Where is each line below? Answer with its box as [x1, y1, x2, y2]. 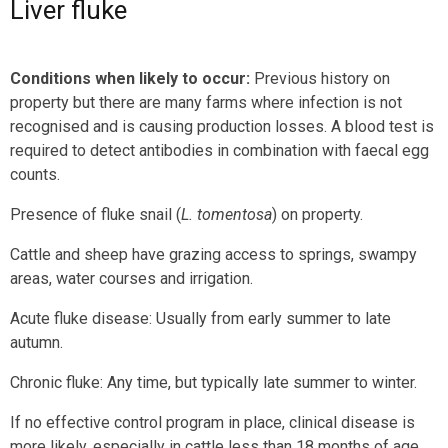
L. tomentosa [181, 205, 272, 224]
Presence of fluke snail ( [10, 205, 181, 224]
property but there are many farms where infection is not [10, 93, 402, 112]
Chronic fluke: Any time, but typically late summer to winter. [10, 373, 417, 392]
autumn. [10, 333, 63, 352]
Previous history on [250, 69, 390, 88]
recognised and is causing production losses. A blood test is [10, 117, 434, 136]
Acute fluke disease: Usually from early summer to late [10, 309, 391, 328]
